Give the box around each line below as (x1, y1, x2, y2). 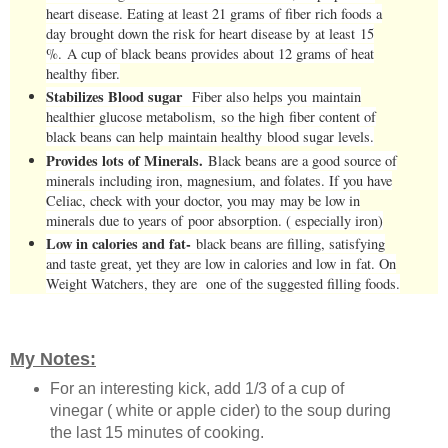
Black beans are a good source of (203, 150, 398, 170)
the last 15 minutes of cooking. (49, 424, 272, 442)
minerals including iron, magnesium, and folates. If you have (46, 170, 393, 190)
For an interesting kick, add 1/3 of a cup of (49, 380, 344, 398)
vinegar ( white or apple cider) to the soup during (49, 402, 391, 420)
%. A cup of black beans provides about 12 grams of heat (46, 43, 375, 63)
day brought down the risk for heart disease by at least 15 (46, 23, 375, 43)
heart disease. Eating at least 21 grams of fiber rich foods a (46, 3, 383, 23)
